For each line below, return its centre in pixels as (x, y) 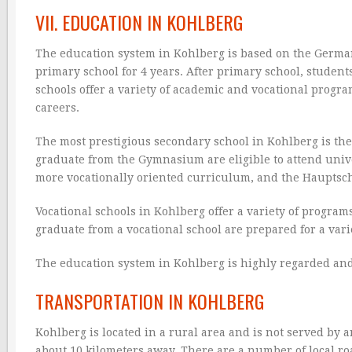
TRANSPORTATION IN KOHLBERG (150, 301)
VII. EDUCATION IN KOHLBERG (139, 22)
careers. (57, 108)
